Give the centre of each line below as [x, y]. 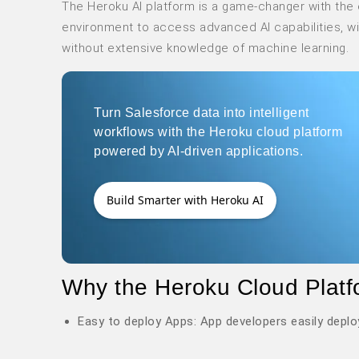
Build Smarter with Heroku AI [185, 200]
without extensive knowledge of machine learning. [205, 48]
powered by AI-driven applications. [198, 151]
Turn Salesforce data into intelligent [202, 113]
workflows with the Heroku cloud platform [218, 132]
